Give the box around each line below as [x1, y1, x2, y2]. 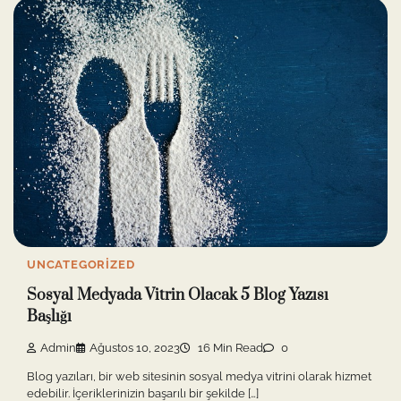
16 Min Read [195, 340, 263, 354]
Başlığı [27, 307, 72, 328]
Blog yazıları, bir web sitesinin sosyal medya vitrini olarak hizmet [27, 369, 371, 383]
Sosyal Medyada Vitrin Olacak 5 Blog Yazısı [27, 286, 328, 306]
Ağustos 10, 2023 [90, 340, 180, 354]
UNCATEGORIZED [27, 257, 135, 271]
